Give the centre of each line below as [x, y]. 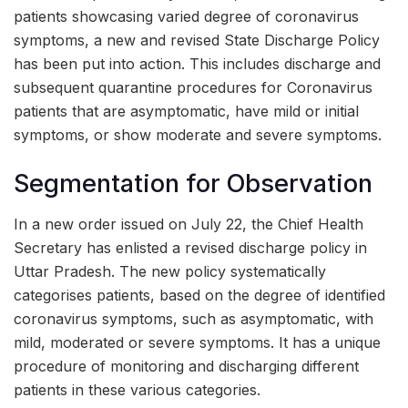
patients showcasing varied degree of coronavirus [186, 16]
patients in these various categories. [137, 390]
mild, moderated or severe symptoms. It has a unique [197, 343]
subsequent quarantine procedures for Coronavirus [193, 87]
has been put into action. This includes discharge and [197, 63]
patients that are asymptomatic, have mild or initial [186, 111]
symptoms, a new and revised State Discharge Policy [197, 40]
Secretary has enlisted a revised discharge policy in [190, 248]
